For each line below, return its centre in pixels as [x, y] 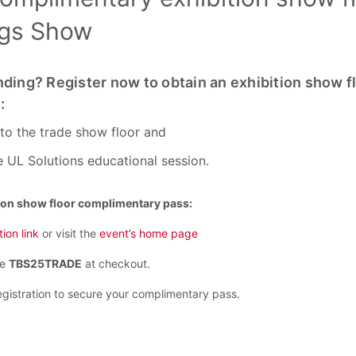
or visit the [69, 234]
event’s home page [149, 234]
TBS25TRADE [45, 264]
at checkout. [116, 264]
